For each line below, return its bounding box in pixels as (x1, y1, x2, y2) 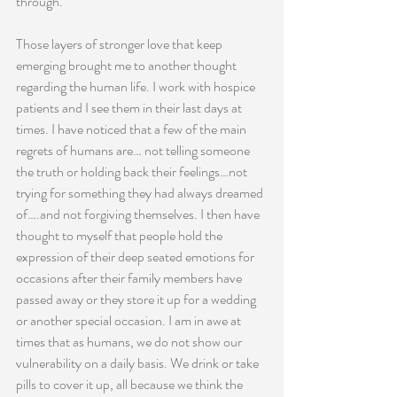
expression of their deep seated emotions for (16, 246, 257, 267)
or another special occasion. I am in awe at (16, 310, 244, 331)
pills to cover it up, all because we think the (16, 374, 245, 394)
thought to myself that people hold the (16, 225, 225, 245)
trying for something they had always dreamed (16, 183, 266, 203)
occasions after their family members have (16, 268, 245, 288)
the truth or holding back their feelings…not (16, 161, 250, 182)
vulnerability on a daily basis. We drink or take (16, 353, 261, 373)
